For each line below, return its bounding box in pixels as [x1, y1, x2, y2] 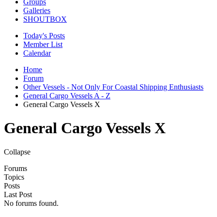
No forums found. [4, 199, 59, 207]
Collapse [4, 147, 31, 156]
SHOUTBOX [23, 15, 67, 23]
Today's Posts [23, 31, 65, 40]
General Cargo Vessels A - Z [23, 92, 110, 100]
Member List [23, 40, 62, 48]
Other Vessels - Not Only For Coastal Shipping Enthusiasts [23, 83, 203, 91]
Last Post [4, 190, 32, 199]
